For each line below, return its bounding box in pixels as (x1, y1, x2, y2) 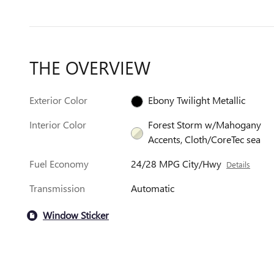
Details (226, 158, 251, 169)
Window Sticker (43, 209, 109, 222)
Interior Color (29, 117, 86, 131)
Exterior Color (29, 93, 87, 106)
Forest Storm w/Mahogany (148, 117, 262, 131)
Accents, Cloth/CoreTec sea (148, 132, 261, 146)
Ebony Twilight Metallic (148, 93, 246, 106)
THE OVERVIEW (29, 54, 150, 80)
